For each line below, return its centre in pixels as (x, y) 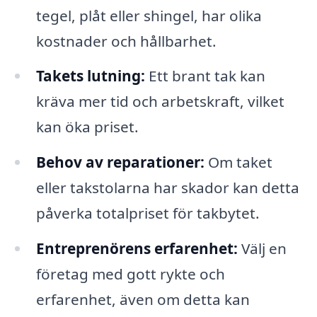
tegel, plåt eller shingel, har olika (149, 15)
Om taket (238, 162)
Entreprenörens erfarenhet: (137, 249)
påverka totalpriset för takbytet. (148, 213)
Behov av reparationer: (120, 162)
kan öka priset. (87, 127)
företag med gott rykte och (130, 274)
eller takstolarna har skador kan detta (167, 188)
